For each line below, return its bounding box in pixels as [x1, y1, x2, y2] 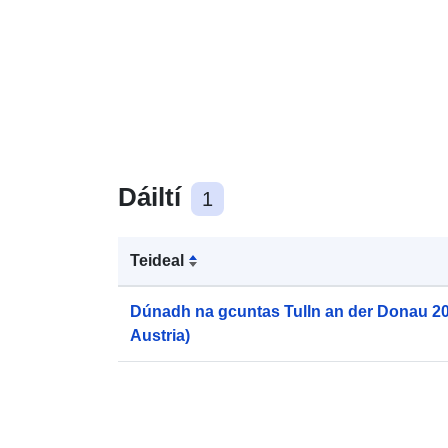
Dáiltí [118, 181, 188, 212]
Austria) [130, 326, 190, 344]
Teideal [130, 251, 184, 269]
